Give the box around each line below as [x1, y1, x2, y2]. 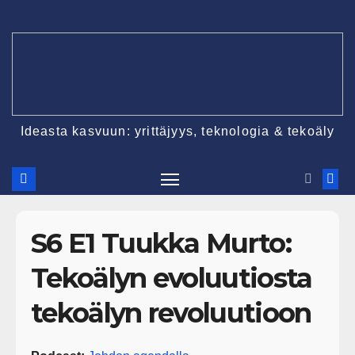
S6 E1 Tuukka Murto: [31, 227, 291, 261]
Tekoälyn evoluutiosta [31, 261, 312, 296]
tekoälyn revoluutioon [31, 296, 311, 330]
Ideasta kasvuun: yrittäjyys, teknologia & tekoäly [20, 124, 335, 138]
